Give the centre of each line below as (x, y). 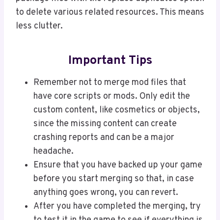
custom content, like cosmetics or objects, (117, 110)
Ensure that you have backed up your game (118, 165)
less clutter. (39, 27)
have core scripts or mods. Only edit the (112, 97)
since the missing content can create (105, 124)
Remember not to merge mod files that (110, 83)
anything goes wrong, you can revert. (106, 193)
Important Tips (110, 61)
